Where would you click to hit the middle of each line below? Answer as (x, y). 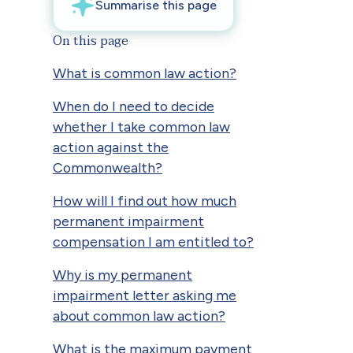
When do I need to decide (134, 106)
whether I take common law (141, 126)
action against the (111, 147)
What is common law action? (145, 72)
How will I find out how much (145, 200)
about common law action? (139, 315)
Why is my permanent (123, 274)
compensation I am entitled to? (153, 241)
